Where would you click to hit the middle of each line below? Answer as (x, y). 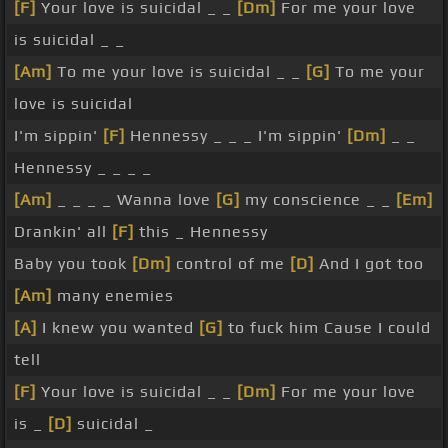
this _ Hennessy (201, 232)
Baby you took (73, 264)
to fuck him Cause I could (327, 328)
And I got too (369, 264)
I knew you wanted (118, 328)
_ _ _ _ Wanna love (134, 200)
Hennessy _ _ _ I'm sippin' (236, 136)
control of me (230, 264)
